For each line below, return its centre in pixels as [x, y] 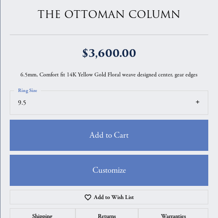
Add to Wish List [114, 197]
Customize [109, 170]
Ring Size [27, 91]
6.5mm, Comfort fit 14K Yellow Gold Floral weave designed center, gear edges [109, 75]
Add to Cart [109, 135]
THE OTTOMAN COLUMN [109, 15]
